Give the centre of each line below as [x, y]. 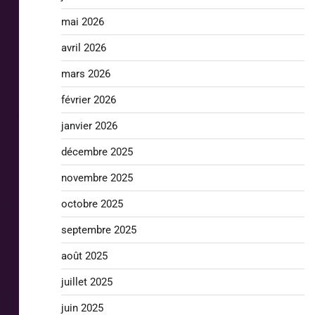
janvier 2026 [89, 126]
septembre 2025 [98, 230]
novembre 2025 [97, 178]
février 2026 [88, 100]
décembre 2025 [97, 152]
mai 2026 [82, 22]
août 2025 [84, 256]
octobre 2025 [92, 204]
